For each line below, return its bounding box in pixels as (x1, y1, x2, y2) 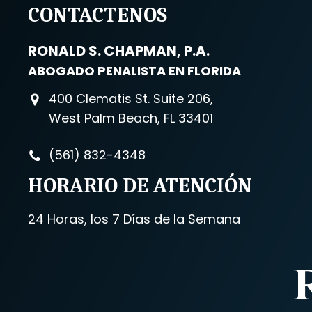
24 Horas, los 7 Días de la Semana (28, 210, 241, 228)
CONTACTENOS (28, 3, 168, 27)
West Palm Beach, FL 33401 (49, 109, 214, 127)
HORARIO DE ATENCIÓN (28, 173, 253, 198)
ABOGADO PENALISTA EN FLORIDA (28, 62, 242, 79)
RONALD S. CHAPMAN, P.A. (28, 41, 210, 61)
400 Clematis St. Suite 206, (49, 90, 214, 107)
